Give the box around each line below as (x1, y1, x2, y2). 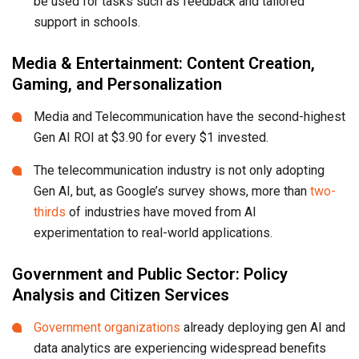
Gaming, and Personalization (12, 74, 222, 94)
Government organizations (34, 319, 180, 335)
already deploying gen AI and (180, 319, 345, 335)
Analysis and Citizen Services (12, 284, 229, 305)
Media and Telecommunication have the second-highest (34, 108, 345, 124)
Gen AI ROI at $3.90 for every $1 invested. (34, 129, 268, 145)
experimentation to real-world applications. (34, 224, 272, 240)
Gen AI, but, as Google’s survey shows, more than (34, 183, 310, 199)
